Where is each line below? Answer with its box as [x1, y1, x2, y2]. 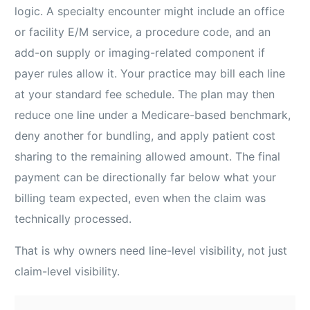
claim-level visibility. [15, 264, 120, 279]
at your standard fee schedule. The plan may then [15, 87, 275, 102]
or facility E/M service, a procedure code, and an [15, 25, 271, 39]
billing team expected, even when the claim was [15, 191, 266, 206]
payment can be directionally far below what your [15, 170, 277, 185]
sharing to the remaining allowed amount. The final [15, 149, 281, 164]
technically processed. [15, 212, 132, 226]
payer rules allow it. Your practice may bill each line [15, 66, 286, 81]
